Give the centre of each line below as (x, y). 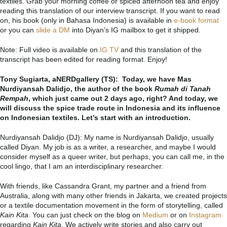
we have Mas (168, 79)
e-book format (196, 20)
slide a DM (53, 30)
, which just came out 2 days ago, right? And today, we (123, 98)
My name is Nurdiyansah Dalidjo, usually (149, 137)
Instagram (205, 215)
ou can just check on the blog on (89, 215)
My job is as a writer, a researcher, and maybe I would (129, 147)
